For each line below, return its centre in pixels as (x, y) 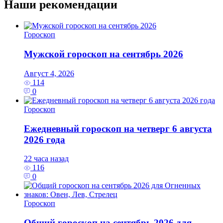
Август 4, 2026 (49, 73)
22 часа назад (46, 159)
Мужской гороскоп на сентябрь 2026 (104, 54)
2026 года (45, 139)
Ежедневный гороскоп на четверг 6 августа (118, 128)
